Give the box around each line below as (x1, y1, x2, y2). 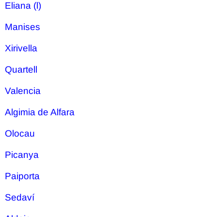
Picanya (5, 150, 39, 160)
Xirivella (5, 43, 37, 53)
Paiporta (5, 171, 40, 181)
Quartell (5, 64, 37, 75)
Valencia (5, 86, 41, 96)
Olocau (5, 128, 35, 139)
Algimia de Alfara (5, 107, 75, 117)
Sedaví (5, 192, 34, 202)
